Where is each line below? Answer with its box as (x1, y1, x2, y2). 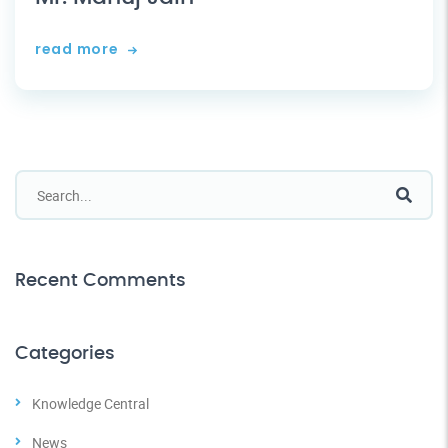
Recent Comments (15, 272, 186, 291)
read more (35, 39, 119, 60)
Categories (15, 345, 115, 364)
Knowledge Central (32, 394, 149, 414)
